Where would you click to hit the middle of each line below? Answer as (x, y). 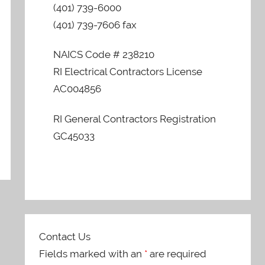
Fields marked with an (92, 253)
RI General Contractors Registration (135, 119)
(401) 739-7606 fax (95, 25)
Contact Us (65, 236)
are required (177, 253)
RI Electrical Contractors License (128, 72)
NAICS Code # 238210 (104, 55)
